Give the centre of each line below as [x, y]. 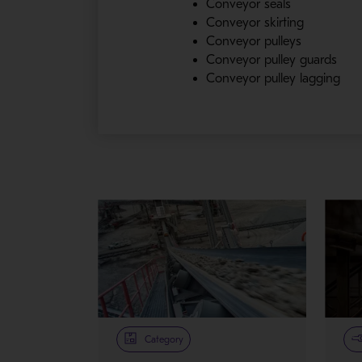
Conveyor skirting [255, 23]
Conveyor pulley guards [272, 60]
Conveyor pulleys [254, 42]
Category [164, 339]
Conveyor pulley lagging [274, 79]
